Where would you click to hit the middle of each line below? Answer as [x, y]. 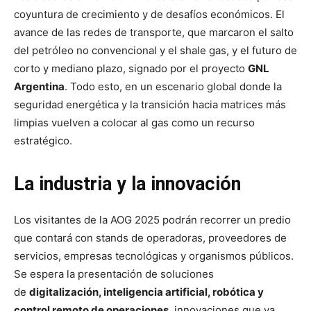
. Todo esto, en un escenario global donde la [173, 86]
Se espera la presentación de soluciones [114, 274]
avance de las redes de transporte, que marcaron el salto [154, 32]
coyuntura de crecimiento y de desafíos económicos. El [149, 14]
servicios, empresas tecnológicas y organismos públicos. [154, 255]
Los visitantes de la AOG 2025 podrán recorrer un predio [152, 219]
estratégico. [43, 140]
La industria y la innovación [127, 184]
